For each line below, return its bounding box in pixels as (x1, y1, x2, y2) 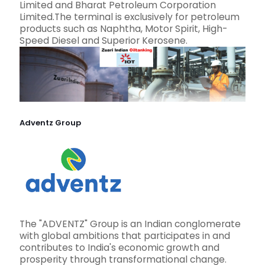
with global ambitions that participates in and (20, 230, 230, 243)
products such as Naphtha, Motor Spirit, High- (20, 22, 227, 35)
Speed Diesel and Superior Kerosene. (20, 34, 188, 47)
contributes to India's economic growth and (20, 241, 219, 254)
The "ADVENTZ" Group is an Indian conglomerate (20, 218, 241, 231)
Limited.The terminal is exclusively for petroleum (20, 10, 240, 23)
